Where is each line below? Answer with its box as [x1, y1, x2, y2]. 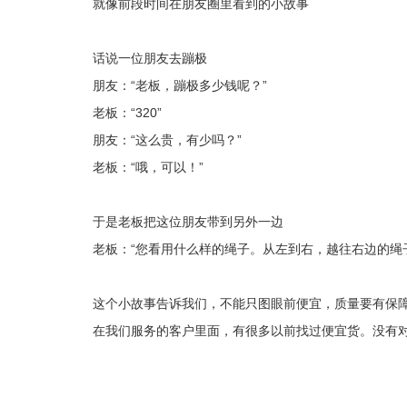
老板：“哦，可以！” [93, 160, 203, 174]
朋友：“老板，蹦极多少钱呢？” [93, 78, 267, 93]
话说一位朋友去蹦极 [93, 51, 207, 65]
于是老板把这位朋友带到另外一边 [93, 214, 283, 229]
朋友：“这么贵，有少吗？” [93, 133, 242, 147]
